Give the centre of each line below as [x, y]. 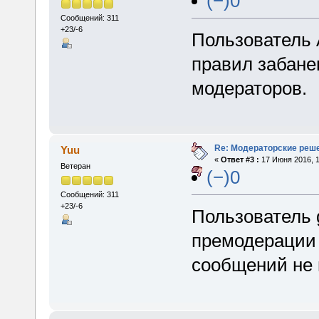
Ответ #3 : [240, 159]
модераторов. [249, 88]
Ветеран [75, 166]
